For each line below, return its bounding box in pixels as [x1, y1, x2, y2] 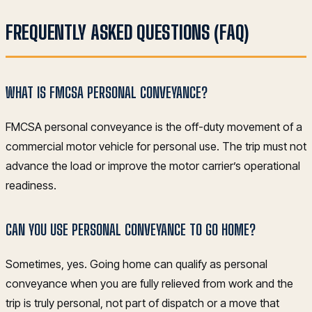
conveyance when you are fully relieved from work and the [6, 276, 293, 291]
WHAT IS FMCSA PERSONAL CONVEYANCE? [6, 84, 208, 102]
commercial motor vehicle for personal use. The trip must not [6, 139, 306, 154]
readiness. [6, 178, 56, 193]
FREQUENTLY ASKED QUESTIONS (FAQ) [6, 20, 249, 45]
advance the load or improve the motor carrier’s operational [6, 159, 300, 173]
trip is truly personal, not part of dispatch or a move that [6, 296, 279, 311]
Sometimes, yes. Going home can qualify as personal [6, 257, 267, 272]
